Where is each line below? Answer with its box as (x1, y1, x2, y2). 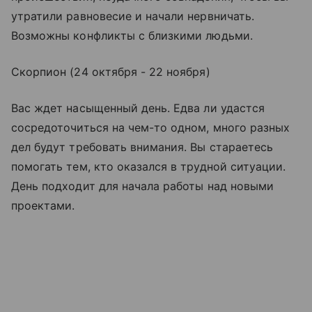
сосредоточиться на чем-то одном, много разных (11, 120, 290, 135)
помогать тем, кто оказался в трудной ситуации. (11, 159, 286, 174)
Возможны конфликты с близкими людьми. (11, 29, 253, 43)
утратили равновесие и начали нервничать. (11, 9, 254, 24)
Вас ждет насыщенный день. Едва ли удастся (11, 101, 265, 116)
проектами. (11, 198, 75, 213)
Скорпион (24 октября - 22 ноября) (11, 65, 210, 79)
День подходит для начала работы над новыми (11, 179, 274, 194)
